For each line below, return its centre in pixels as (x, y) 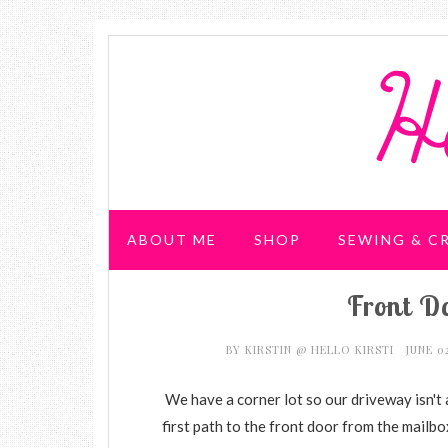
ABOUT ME (172, 239)
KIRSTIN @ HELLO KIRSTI (321, 349)
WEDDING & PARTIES (215, 314)
